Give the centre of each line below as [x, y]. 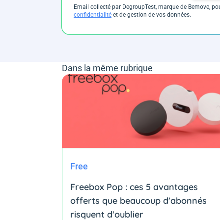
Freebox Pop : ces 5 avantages [134, 187]
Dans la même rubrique [107, 68]
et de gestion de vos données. [151, 14]
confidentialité [93, 14]
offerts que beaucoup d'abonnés [138, 200]
